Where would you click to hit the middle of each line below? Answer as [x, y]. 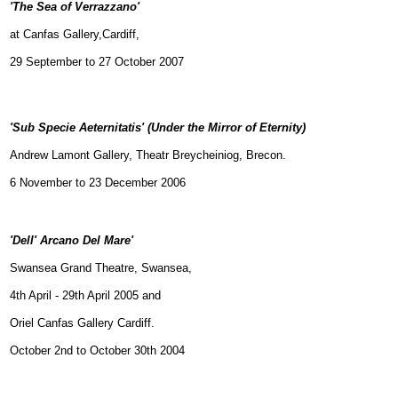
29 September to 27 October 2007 [97, 62]
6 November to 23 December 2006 [98, 183]
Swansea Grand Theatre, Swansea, [101, 268]
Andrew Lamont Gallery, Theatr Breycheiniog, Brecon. [148, 155]
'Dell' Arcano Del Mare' [72, 240]
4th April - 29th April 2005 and [85, 295]
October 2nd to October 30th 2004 [97, 350]
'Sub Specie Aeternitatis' [79, 127]
